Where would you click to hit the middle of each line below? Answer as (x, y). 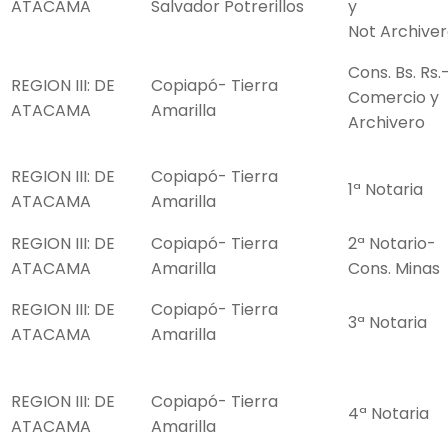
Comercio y (393, 98)
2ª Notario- (392, 244)
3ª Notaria (387, 323)
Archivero (386, 123)
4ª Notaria (388, 414)
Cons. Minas (394, 269)
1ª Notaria (385, 190)
